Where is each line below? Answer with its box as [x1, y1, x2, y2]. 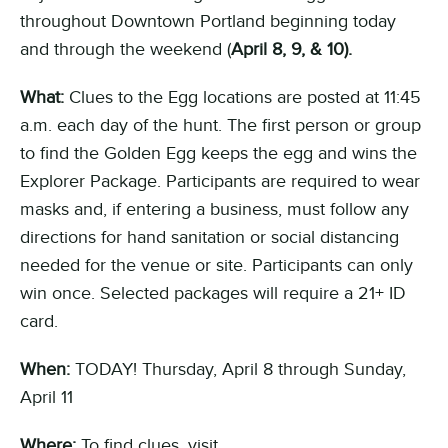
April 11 [20, 384, 78, 410]
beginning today [270, 8, 396, 34]
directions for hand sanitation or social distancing [20, 224, 399, 250]
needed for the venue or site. [20, 252, 252, 278]
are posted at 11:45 [272, 84, 421, 110]
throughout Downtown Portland [20, 8, 270, 34]
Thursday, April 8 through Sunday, [142, 356, 406, 382]
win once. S [20, 280, 111, 306]
